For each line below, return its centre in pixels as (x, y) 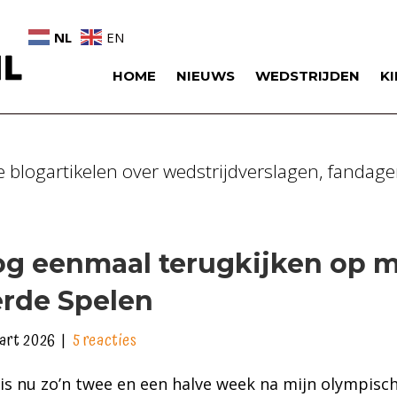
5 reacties (105, 340)
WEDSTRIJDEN (307, 75)
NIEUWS (206, 75)
